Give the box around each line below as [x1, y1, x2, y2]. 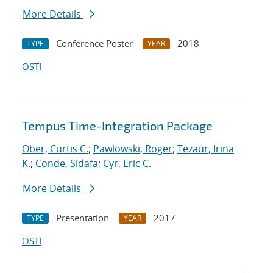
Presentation [56, 211, 109, 224]
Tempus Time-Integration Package [22, 118, 213, 133]
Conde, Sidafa [35, 157, 98, 171]
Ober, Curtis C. [22, 142, 88, 156]
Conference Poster [56, 37, 133, 50]
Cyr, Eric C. [103, 157, 151, 171]
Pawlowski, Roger [93, 142, 172, 156]
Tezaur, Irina [177, 142, 234, 156]
